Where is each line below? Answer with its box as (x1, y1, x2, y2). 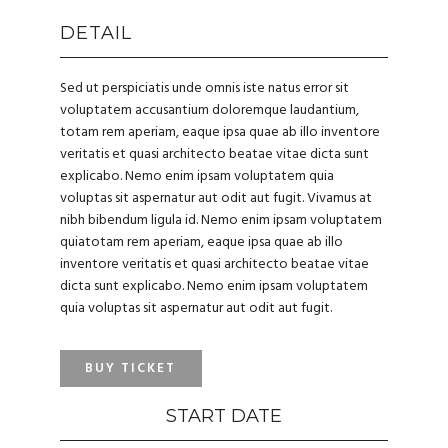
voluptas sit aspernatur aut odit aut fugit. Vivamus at (60, 186, 372, 210)
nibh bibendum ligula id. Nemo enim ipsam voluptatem (60, 208, 382, 232)
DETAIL (60, 22, 132, 44)
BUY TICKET (85, 358, 177, 380)
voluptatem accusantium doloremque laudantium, (60, 98, 359, 122)
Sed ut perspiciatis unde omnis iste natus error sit (60, 76, 349, 100)
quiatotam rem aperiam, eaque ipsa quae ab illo (60, 230, 343, 254)
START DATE (166, 404, 282, 427)
